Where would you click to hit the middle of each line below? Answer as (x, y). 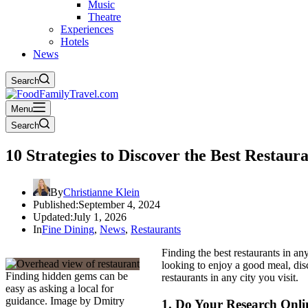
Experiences (87, 29)
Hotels (75, 42)
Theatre (104, 17)
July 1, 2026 (100, 217)
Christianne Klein (101, 192)
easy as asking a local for (59, 288)
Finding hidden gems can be (67, 276)
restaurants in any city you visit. (230, 277)
